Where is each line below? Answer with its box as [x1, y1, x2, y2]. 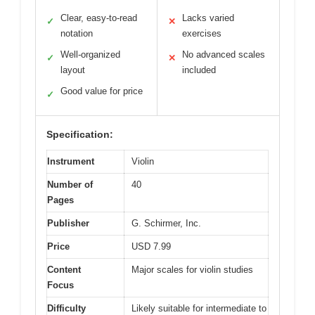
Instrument [47, 156, 94, 167]
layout [60, 65, 85, 76]
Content [47, 264, 81, 276]
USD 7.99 [131, 241, 171, 252]
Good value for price [60, 86, 143, 97]
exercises [182, 28, 221, 39]
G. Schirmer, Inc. [131, 218, 201, 229]
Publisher [47, 218, 89, 229]
